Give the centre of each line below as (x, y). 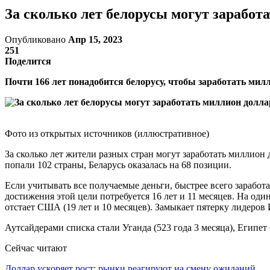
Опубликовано (36, 39)
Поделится (28, 61)
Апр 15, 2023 (95, 39)
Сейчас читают (36, 248)
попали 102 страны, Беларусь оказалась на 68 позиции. (118, 165)
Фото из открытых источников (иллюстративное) (107, 133)
